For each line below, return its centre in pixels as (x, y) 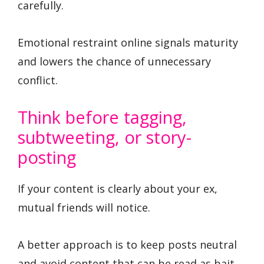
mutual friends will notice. (84, 208)
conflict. (38, 80)
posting (47, 157)
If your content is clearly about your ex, (118, 189)
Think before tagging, (102, 117)
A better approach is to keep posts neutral (127, 244)
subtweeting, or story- (105, 137)
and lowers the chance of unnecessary (114, 61)
